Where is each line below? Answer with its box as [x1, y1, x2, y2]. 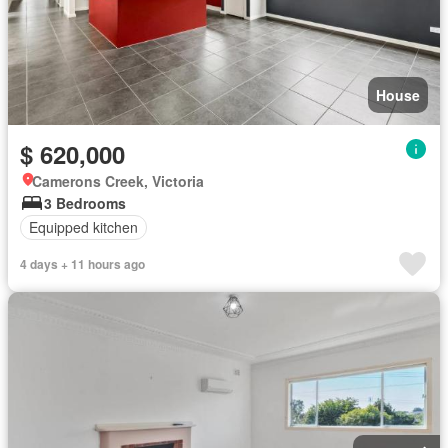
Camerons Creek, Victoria [32, 170, 204, 191]
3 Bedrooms [44, 192, 126, 213]
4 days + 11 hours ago [20, 254, 145, 273]
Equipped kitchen [29, 217, 138, 237]
